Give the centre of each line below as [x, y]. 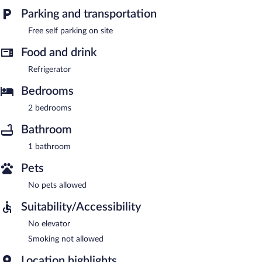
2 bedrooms [50, 108]
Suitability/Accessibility [81, 207]
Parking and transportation [89, 14]
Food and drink [59, 52]
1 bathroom [49, 146]
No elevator [49, 224]
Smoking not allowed [66, 239]
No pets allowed [57, 185]
